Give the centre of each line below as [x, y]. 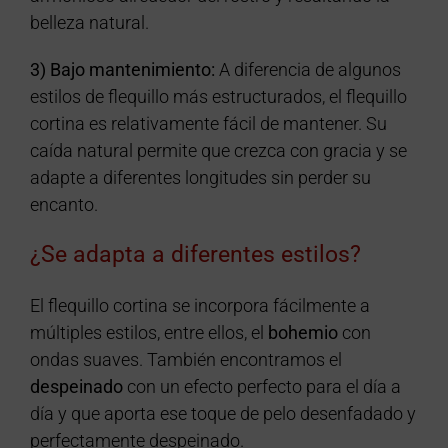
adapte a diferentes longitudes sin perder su [200, 178]
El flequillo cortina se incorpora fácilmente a [199, 306]
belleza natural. [89, 23]
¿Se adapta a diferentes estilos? [195, 255]
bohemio [302, 333]
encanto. [63, 205]
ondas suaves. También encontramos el [185, 360]
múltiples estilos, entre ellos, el [148, 333]
